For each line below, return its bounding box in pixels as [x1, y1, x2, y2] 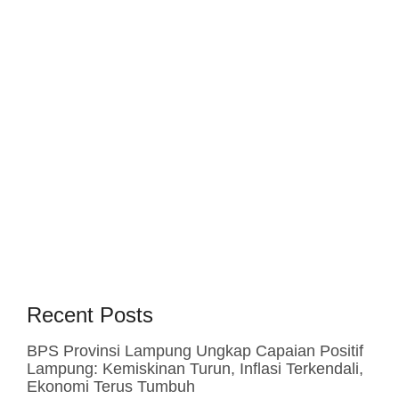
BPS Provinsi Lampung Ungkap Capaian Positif [26, 342, 363, 361]
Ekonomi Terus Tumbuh [26, 378, 195, 396]
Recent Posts [26, 303, 153, 328]
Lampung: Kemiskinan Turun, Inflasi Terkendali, [26, 360, 363, 379]
